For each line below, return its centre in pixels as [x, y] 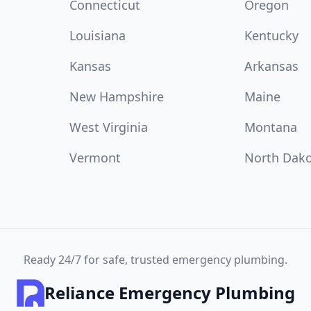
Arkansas [271, 66]
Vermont [95, 158]
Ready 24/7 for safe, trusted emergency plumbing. [155, 260]
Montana [271, 127]
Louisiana [98, 35]
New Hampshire [117, 96]
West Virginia [109, 127]
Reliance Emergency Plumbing [169, 293]
